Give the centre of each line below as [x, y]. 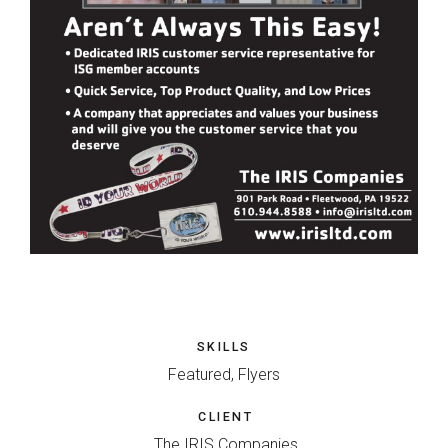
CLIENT [226, 416]
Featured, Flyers [224, 374]
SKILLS [224, 346]
